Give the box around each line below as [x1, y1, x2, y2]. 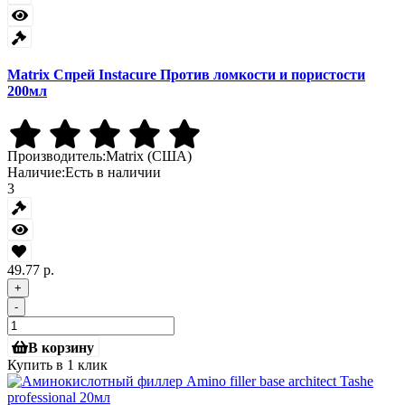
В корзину [28, 339, 95, 354]
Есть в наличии [65, 164, 161, 180]
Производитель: [7, 147, 106, 164]
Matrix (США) [106, 147, 192, 164]
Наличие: [7, 164, 65, 180]
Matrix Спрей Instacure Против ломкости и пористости [7, 67, 365, 83]
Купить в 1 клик [7, 357, 108, 373]
